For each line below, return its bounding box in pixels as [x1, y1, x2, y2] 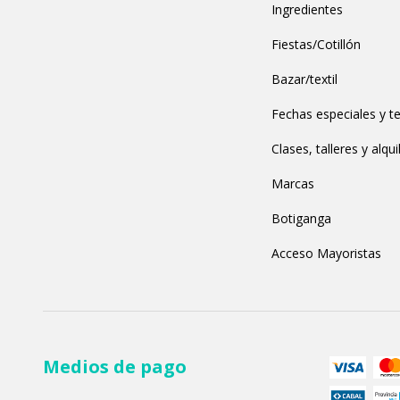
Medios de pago [43, 354, 187, 379]
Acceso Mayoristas [271, 245, 381, 262]
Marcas [271, 175, 314, 193]
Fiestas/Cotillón [271, 36, 361, 54]
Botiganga [271, 210, 331, 228]
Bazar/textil [271, 71, 337, 88]
